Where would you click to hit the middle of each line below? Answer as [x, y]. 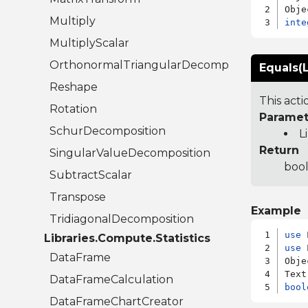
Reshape [74, 87]
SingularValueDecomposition [130, 153]
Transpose [78, 197]
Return [279, 151]
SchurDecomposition [108, 131]
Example [276, 211]
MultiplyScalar [89, 43]
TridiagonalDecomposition [122, 219]
